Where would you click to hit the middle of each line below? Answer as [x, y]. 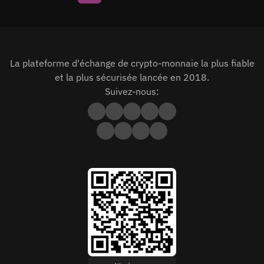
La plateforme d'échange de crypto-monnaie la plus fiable [132, 63]
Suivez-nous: [132, 91]
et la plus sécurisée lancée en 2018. [132, 77]
